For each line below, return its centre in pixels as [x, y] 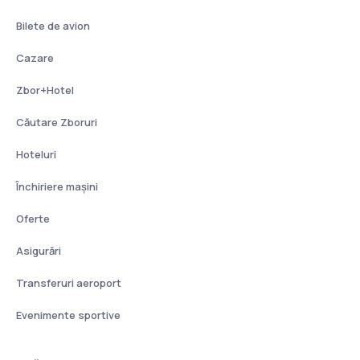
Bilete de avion [53, 26]
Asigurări [39, 251]
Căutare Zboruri [57, 122]
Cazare [35, 58]
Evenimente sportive [68, 315]
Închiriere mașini [57, 186]
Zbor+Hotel [45, 90]
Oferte [33, 219]
